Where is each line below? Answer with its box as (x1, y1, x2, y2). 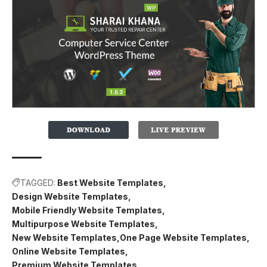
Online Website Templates (12, 246, 125, 257)
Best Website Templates (57, 178, 163, 188)
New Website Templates (12, 232, 117, 243)
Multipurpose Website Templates (12, 219, 155, 229)
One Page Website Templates (120, 232, 247, 243)
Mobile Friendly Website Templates (12, 205, 162, 216)
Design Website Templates (12, 191, 128, 202)
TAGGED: (20, 178, 55, 188)
